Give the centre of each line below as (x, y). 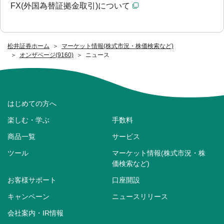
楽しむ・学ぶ (28, 120)
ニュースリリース (140, 197)
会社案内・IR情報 (35, 213)
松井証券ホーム (28, 46)
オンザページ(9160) (46, 55)
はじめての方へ (32, 104)
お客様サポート (32, 180)
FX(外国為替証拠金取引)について (70, 5)
